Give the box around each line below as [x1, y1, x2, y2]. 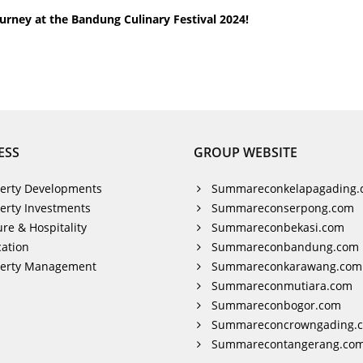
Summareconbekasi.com [211, 220, 344, 235]
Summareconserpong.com [211, 200, 354, 216]
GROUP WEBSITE [194, 143, 297, 161]
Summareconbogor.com [211, 297, 341, 313]
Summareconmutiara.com [211, 278, 352, 293]
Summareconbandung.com [211, 239, 359, 254]
